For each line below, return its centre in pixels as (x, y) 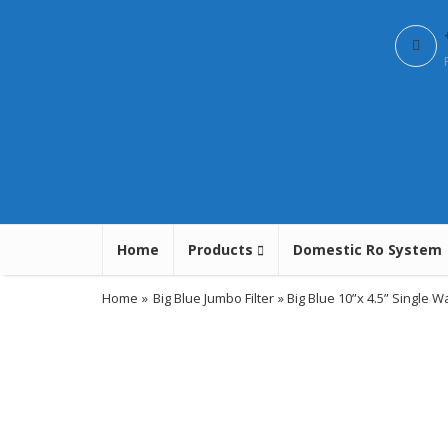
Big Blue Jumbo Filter (213, 298)
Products (222, 250)
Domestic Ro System (367, 250)
